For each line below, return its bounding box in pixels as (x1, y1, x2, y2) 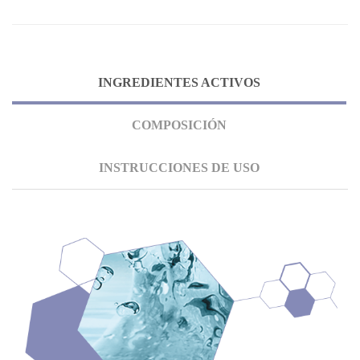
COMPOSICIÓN (132, 118, 227, 132)
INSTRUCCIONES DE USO (99, 161, 260, 174)
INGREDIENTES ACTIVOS (98, 76, 260, 89)
